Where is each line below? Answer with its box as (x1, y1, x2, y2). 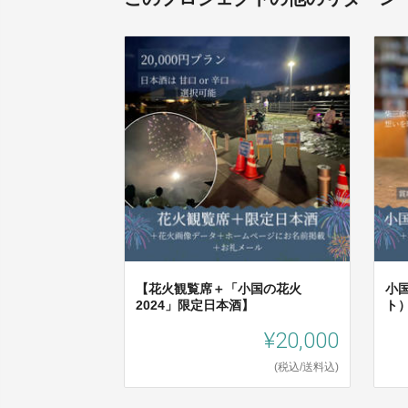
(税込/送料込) (274, 361, 340, 374)
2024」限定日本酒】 (136, 298, 254, 313)
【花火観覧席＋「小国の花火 (136, 281, 301, 297)
